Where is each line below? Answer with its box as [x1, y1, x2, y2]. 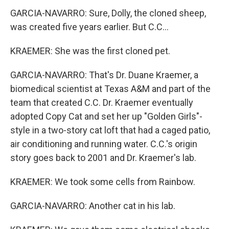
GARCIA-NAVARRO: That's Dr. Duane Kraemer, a [10, 69, 198, 80]
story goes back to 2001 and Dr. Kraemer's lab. [10, 152, 196, 163]
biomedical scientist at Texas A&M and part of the [10, 83, 211, 94]
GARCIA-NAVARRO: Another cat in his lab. [10, 200, 175, 211]
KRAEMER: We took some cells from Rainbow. [10, 176, 195, 187]
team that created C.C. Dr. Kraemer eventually [10, 97, 193, 108]
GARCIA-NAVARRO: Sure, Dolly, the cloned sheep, [10, 7, 206, 18]
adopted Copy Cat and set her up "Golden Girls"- [10, 110, 202, 122]
